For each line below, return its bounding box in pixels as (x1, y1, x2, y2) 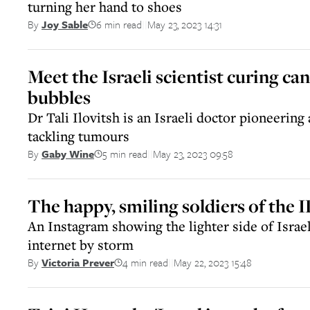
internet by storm (28, 235, 134, 254)
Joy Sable (42, 17, 88, 32)
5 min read (102, 145, 147, 161)
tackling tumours (28, 127, 129, 145)
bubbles (28, 85, 91, 109)
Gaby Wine (42, 146, 94, 161)
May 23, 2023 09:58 (153, 145, 233, 161)
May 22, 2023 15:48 (174, 254, 252, 270)
